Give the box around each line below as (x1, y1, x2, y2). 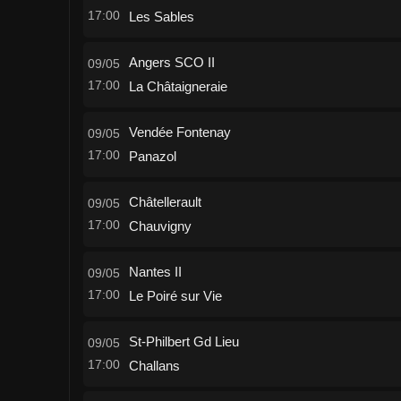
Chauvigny (129, 218, 192, 234)
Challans (129, 358, 180, 373)
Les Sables (129, 9, 194, 24)
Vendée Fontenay (129, 124, 231, 140)
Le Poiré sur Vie (129, 288, 222, 303)
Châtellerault (129, 194, 201, 209)
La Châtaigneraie (129, 79, 227, 94)
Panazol (129, 149, 176, 164)
